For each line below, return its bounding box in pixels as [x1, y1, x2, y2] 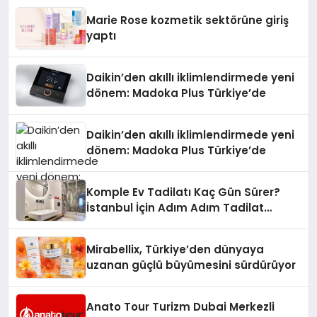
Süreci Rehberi [86, 216, 168, 231]
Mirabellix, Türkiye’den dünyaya [86, 242, 265, 257]
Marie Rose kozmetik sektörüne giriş [86, 13, 289, 28]
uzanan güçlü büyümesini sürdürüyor [86, 258, 296, 272]
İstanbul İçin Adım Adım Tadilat [86, 200, 265, 215]
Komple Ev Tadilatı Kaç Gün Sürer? [86, 185, 281, 200]
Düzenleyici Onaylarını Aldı [86, 2, 236, 17]
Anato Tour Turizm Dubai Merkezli [86, 299, 275, 314]
